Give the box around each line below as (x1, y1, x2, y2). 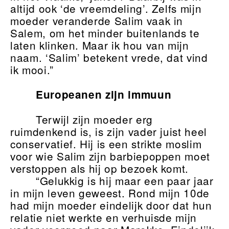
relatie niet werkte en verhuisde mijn (10, 210, 197, 225)
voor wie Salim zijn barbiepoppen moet (10, 148, 211, 164)
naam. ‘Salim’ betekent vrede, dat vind (10, 50, 208, 65)
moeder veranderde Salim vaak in (10, 13, 184, 29)
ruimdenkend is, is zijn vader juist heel (10, 124, 207, 140)
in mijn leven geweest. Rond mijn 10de (10, 185, 210, 201)
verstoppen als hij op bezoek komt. (10, 161, 189, 176)
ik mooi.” (10, 62, 54, 78)
